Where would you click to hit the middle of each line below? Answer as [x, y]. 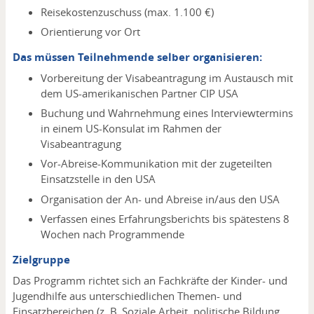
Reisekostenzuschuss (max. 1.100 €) [127, 12]
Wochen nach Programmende [112, 234]
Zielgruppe [41, 260]
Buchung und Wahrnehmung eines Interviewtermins [166, 112]
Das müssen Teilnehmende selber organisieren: [137, 57]
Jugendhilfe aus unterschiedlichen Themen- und [127, 295]
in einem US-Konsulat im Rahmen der [131, 128]
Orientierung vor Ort [90, 32]
